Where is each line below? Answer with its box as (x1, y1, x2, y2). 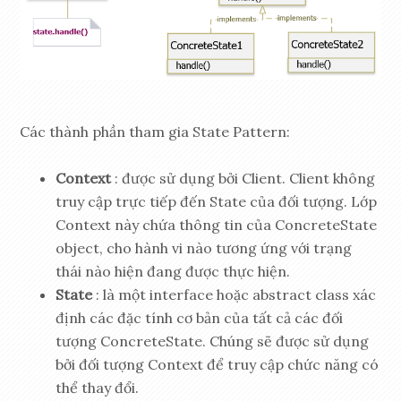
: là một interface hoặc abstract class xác (92, 286, 377, 304)
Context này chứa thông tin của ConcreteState (55, 216, 378, 235)
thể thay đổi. (55, 379, 140, 397)
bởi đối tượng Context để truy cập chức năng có (55, 355, 380, 374)
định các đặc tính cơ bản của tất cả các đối (55, 309, 344, 328)
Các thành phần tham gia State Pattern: (20, 123, 291, 141)
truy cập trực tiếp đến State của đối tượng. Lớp (55, 192, 378, 211)
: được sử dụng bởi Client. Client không (111, 169, 376, 188)
